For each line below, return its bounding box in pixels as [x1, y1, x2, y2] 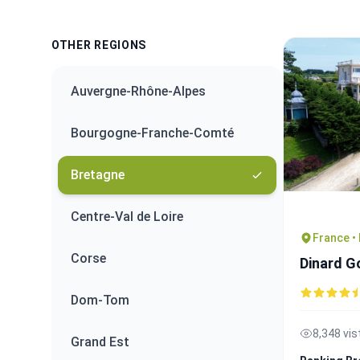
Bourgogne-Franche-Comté [71, 125, 234, 141]
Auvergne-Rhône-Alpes [71, 84, 206, 99]
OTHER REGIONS [51, 39, 147, 51]
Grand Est [71, 334, 129, 350]
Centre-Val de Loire [71, 209, 183, 224]
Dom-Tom [71, 292, 129, 308]
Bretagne [71, 167, 125, 182]
